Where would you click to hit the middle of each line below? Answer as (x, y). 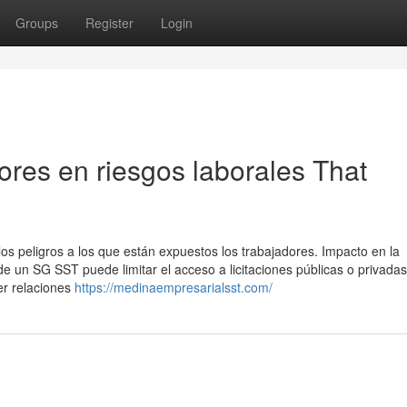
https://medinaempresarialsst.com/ (174, 287)
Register (109, 23)
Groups (37, 23)
